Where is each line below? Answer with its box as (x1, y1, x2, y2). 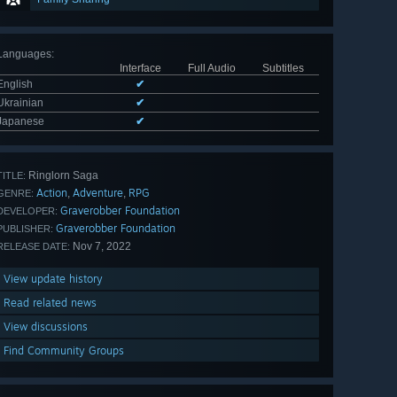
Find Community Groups (4, 344, 124, 358)
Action (36, 186, 67, 200)
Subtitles (262, 62, 304, 75)
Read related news (4, 296, 97, 310)
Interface (119, 62, 161, 75)
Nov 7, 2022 (70, 240, 131, 253)
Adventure (73, 186, 123, 200)
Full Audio (187, 62, 236, 75)
